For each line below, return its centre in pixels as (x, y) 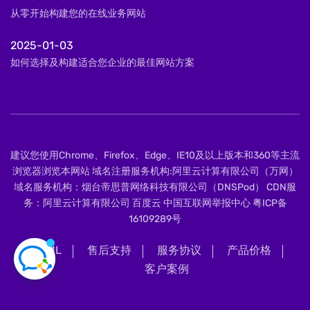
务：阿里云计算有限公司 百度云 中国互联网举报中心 (138, 203)
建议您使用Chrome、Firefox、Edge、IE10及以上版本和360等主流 (155, 155)
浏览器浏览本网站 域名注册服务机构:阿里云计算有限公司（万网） (155, 171)
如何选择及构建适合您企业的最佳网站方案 (102, 63)
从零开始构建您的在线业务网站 (78, 13)
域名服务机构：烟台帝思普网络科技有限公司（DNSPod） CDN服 (155, 187)
